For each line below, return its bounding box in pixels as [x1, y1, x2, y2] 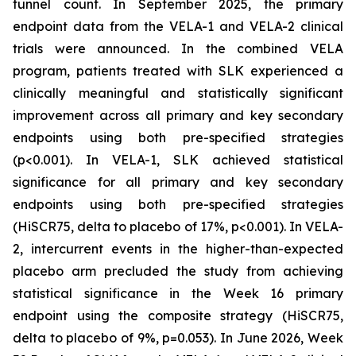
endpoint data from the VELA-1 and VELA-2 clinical [13, 18, 343, 34]
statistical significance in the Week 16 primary [13, 285, 343, 301]
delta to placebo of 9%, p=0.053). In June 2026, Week [13, 330, 343, 346]
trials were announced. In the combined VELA [13, 41, 343, 56]
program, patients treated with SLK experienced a [13, 63, 343, 79]
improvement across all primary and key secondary [13, 107, 343, 123]
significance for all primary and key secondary [13, 174, 343, 190]
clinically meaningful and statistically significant [13, 85, 343, 101]
